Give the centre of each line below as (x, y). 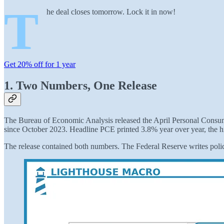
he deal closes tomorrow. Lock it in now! (111, 11)
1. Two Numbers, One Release (80, 85)
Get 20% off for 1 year (40, 64)
